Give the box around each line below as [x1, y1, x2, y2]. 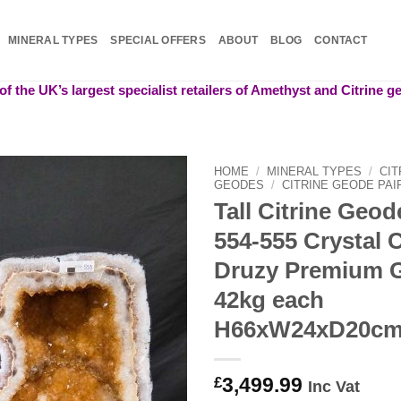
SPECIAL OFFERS [110, 33, 206, 47]
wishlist [126, 222, 174, 236]
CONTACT [314, 33, 368, 47]
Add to [129, 207, 171, 221]
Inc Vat [308, 376, 360, 396]
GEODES [214, 177, 264, 192]
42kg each [214, 287, 324, 313]
